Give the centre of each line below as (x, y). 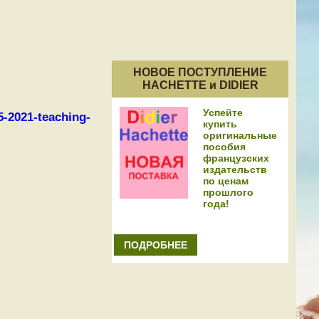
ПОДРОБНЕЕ (156, 245)
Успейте (223, 112)
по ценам (226, 181)
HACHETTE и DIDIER (200, 85)
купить (220, 124)
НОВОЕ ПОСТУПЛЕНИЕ (200, 72)
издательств (235, 169)
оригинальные (240, 135)
